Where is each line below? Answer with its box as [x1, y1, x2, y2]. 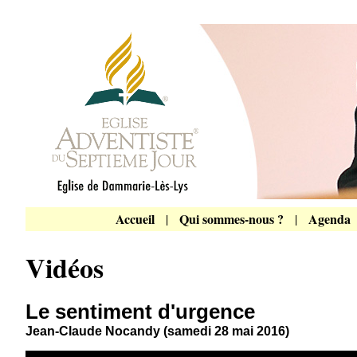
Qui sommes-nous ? [178, 210, 284, 228]
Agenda [308, 210, 351, 228]
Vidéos [25, 248, 104, 288]
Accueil [115, 210, 155, 228]
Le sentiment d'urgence [25, 300, 255, 324]
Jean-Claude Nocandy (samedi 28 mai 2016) [25, 324, 289, 338]
